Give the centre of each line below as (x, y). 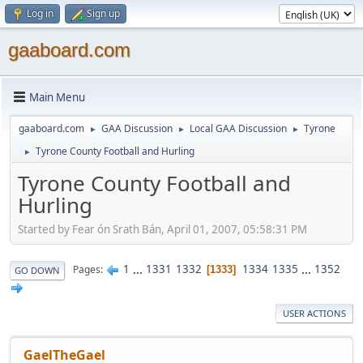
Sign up (103, 13)
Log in (40, 13)
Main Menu (57, 97)
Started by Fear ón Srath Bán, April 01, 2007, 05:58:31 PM (162, 229)
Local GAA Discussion (238, 128)
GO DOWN (37, 270)
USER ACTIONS (314, 313)
